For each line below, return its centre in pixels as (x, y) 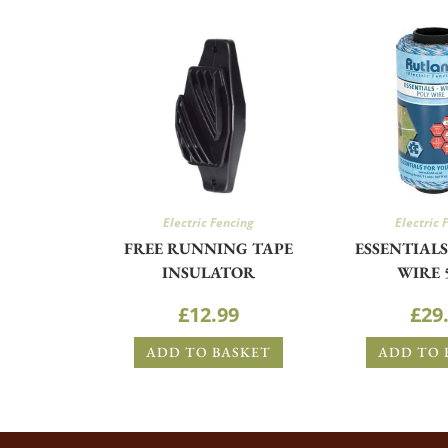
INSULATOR (208, 272)
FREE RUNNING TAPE (208, 248)
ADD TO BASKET (208, 351)
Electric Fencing (208, 222)
